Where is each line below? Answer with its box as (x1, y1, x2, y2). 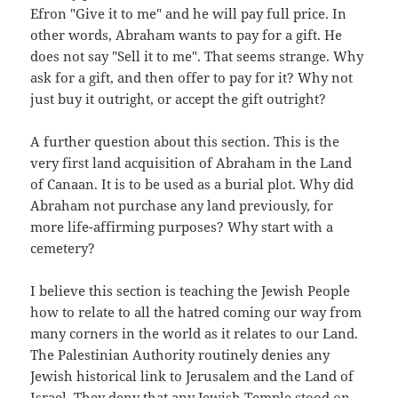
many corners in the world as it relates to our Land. (30, 324, 359, 343)
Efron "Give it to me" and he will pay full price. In (30, 4, 347, 23)
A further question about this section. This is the (30, 132, 340, 151)
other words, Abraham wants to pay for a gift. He (30, 26, 343, 44)
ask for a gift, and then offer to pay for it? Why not (30, 68, 354, 87)
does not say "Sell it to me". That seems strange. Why (30, 47, 364, 66)
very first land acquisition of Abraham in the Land (30, 154, 353, 172)
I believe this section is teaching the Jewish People (30, 282, 351, 300)
